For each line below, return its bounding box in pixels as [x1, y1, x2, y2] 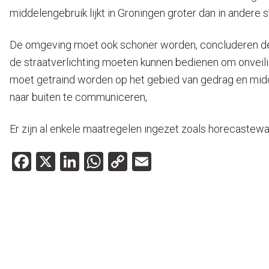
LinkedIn [79, 150, 148, 174]
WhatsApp [103, 150, 192, 174]
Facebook [31, 150, 112, 174]
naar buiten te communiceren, [10, 91, 147, 104]
